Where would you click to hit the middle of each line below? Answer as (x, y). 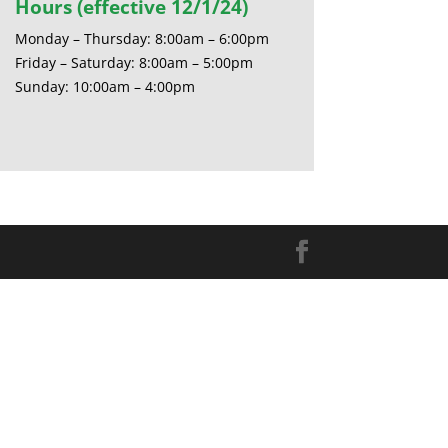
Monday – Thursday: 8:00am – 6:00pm (141, 39)
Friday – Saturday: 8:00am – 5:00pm (133, 63)
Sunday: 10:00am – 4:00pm (104, 87)
